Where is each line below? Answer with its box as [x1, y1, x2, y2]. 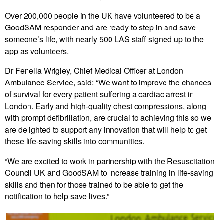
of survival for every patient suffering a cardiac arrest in [5, 88, 194, 100]
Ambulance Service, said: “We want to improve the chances [5, 76, 211, 88]
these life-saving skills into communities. [5, 135, 144, 147]
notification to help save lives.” [5, 190, 109, 202]
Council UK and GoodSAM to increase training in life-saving [5, 166, 213, 178]
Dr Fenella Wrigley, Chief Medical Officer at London [5, 64, 183, 76]
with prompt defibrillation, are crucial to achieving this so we [5, 111, 211, 123]
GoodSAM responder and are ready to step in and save [5, 21, 196, 33]
